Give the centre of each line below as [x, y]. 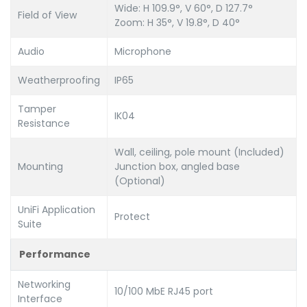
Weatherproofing [59, 80]
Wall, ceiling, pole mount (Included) [199, 152]
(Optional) [140, 181]
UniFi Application [57, 209]
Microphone [143, 51]
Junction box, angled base [177, 166]
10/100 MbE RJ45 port [164, 291]
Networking [44, 284]
